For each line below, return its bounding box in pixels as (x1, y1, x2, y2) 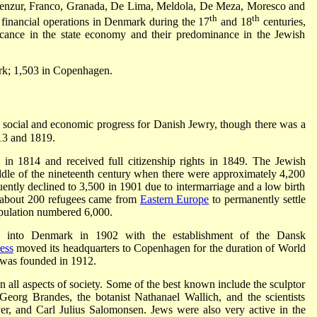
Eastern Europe (139, 192, 209, 205)
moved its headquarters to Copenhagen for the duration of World (13, 241, 306, 254)
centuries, (259, 16, 306, 28)
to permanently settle (209, 192, 306, 205)
